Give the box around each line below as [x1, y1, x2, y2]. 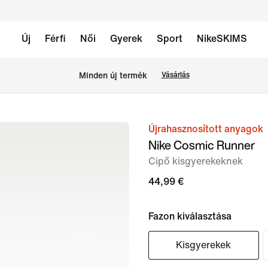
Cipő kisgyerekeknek [148, 156, 243, 166]
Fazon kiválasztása [148, 211, 232, 221]
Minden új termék [78, 71, 147, 80]
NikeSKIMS [196, 33, 247, 44]
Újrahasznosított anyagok [148, 124, 263, 134]
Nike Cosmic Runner [148, 136, 255, 154]
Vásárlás [161, 71, 190, 79]
